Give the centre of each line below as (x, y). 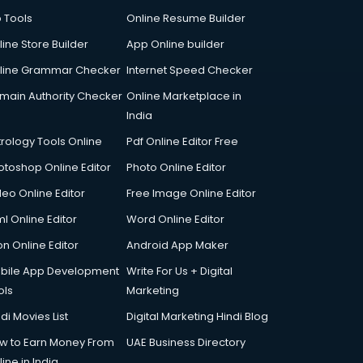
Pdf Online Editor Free (182, 141)
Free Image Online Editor (191, 193)
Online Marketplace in (184, 96)
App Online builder (175, 44)
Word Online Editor (175, 219)
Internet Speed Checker (190, 70)
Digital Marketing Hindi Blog (197, 316)
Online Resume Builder (186, 18)
